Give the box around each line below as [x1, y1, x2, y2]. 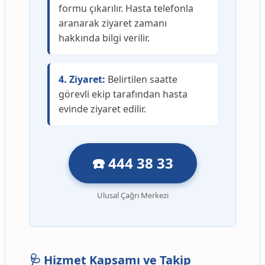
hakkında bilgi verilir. [59, 31, 150, 45]
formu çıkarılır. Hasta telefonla [59, 2, 193, 15]
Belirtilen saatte [105, 73, 177, 86]
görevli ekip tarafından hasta [59, 88, 188, 101]
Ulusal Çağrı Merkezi [96, 190, 169, 201]
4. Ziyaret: [59, 73, 105, 86]
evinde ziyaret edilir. [59, 102, 146, 116]
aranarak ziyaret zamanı [59, 17, 167, 30]
